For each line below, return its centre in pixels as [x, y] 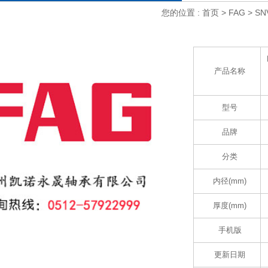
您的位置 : [182, 13]
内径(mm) [230, 181]
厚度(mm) [230, 205]
